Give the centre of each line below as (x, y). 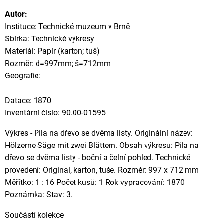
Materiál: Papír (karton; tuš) (52, 51)
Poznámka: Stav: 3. (39, 195)
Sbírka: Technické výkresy (50, 39)
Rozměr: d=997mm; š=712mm (58, 63)
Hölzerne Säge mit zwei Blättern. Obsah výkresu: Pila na (102, 145)
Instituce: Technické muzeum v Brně (67, 26)
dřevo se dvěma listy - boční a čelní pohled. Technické (98, 158)
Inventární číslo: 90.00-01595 (55, 113)
